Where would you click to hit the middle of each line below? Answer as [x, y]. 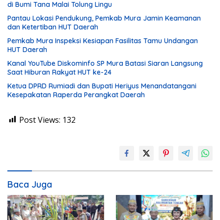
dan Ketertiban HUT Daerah [53, 27]
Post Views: [40, 120]
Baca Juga [30, 184]
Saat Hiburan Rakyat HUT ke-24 [59, 72]
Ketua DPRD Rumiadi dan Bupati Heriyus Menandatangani [102, 86]
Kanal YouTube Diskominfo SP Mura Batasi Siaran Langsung [105, 63]
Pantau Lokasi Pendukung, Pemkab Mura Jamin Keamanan [104, 18]
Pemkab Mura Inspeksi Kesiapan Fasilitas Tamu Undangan [103, 41]
